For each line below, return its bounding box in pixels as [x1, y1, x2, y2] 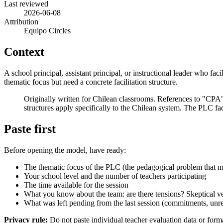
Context [4, 45, 44, 58]
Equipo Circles [24, 26, 71, 35]
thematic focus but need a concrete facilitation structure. [4, 77, 178, 86]
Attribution [4, 17, 38, 26]
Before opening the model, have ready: [4, 145, 126, 154]
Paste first [4, 122, 56, 135]
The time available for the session [24, 180, 128, 189]
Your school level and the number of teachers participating [24, 171, 206, 180]
